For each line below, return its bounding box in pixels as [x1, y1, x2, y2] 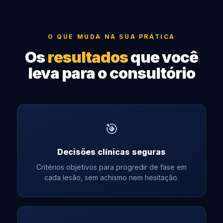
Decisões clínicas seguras [57, 146, 166, 157]
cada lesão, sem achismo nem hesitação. [44, 173, 179, 182]
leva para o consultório [27, 63, 196, 83]
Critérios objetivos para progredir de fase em [36, 162, 187, 171]
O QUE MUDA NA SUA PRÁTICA [47, 33, 176, 40]
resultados [47, 47, 128, 67]
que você [128, 47, 198, 67]
